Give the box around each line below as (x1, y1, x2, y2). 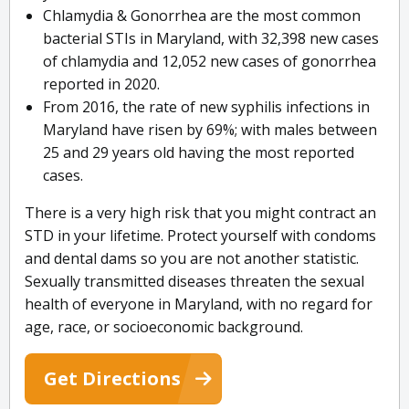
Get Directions (44, 366, 181, 392)
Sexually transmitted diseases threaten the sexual (25, 271, 364, 292)
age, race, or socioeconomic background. (25, 317, 303, 338)
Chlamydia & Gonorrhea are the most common (43, 5, 361, 26)
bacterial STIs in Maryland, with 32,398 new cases (43, 28, 379, 49)
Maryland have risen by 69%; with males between (43, 120, 377, 141)
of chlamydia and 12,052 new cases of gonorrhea (43, 51, 376, 72)
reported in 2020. (43, 74, 160, 95)
